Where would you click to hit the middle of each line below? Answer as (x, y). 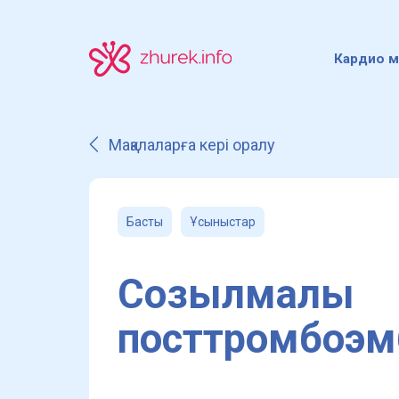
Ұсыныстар (223, 222)
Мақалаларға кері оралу (192, 144)
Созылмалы (236, 294)
